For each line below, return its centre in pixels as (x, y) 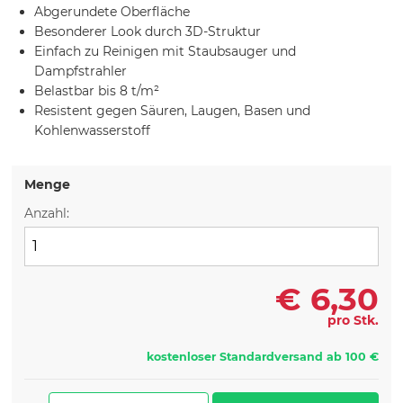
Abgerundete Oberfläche (112, 12)
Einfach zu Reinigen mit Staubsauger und (166, 52)
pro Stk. (353, 320)
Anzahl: (47, 214)
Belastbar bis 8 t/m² (97, 91)
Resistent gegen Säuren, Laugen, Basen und (173, 111)
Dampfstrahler (81, 72)
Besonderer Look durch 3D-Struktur (148, 32)
